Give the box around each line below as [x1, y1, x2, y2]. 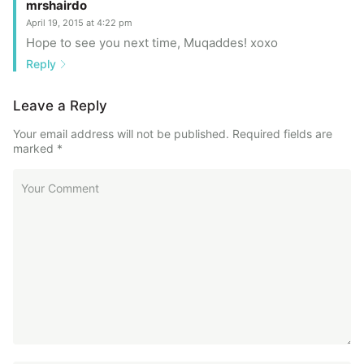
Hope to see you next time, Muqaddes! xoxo [26, 34, 278, 50]
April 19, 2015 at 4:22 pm [26, 16, 132, 28]
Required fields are [232, 126, 332, 141]
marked [13, 141, 57, 155]
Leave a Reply [13, 97, 107, 114]
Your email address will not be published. [13, 126, 229, 141]
